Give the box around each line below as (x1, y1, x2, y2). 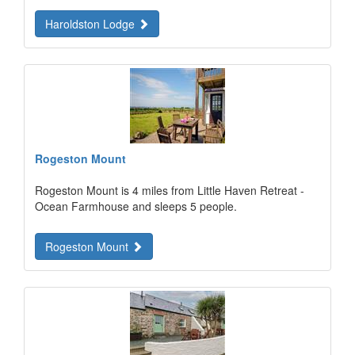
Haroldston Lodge (45, 16, 138, 32)
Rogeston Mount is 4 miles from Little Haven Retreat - (35, 182, 304, 198)
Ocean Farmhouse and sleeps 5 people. (35, 198, 237, 214)
